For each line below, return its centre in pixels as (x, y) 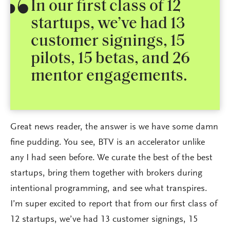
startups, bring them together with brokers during (106, 173)
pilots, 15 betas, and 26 (110, 59)
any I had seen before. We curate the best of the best (111, 158)
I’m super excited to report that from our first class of (114, 204)
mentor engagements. (109, 76)
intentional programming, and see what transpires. (109, 189)
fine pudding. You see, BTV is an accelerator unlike (108, 142)
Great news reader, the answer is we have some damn (114, 127)
